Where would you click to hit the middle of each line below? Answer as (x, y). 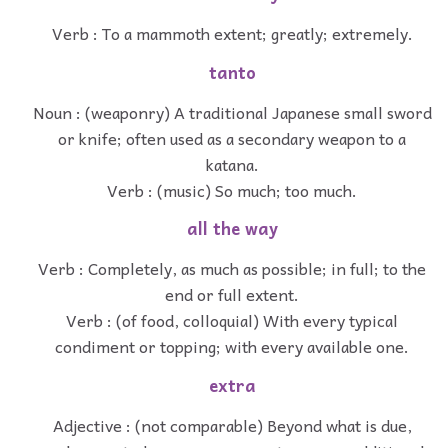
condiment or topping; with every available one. (232, 346)
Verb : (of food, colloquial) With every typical (232, 320)
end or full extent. (232, 294)
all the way (232, 229)
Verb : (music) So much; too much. (232, 189)
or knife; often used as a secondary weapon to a (232, 137)
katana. (232, 163)
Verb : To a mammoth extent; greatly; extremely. (232, 33)
